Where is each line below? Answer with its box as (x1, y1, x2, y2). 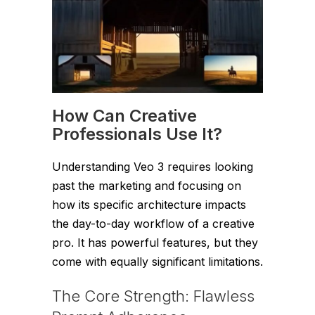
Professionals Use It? (52, 124, 222, 145)
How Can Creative (52, 105, 197, 127)
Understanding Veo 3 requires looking (52, 160, 253, 174)
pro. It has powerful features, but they (52, 236, 258, 250)
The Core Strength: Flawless (52, 287, 255, 306)
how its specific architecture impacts (52, 198, 246, 212)
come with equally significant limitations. (52, 255, 263, 269)
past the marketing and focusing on (52, 179, 241, 193)
